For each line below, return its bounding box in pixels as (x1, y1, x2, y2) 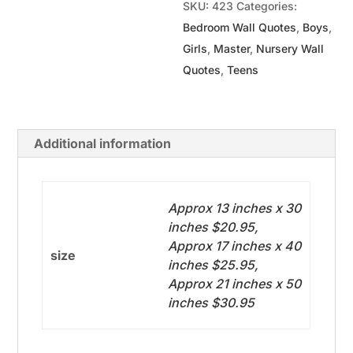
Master (214, 41, 251, 55)
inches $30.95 (167, 294, 255, 310)
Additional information (34, 135, 172, 151)
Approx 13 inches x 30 (167, 199, 301, 216)
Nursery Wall (256, 41, 325, 55)
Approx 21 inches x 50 (167, 275, 301, 292)
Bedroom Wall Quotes (183, 20, 297, 34)
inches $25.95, (167, 256, 258, 273)
